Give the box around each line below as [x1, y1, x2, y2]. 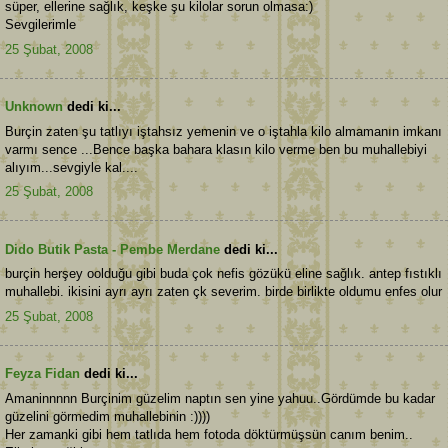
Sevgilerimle [5, 17, 76, 33]
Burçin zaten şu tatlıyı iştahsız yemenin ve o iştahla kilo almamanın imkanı [5, 123, 442, 139]
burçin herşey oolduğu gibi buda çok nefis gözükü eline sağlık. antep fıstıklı [5, 266, 442, 282]
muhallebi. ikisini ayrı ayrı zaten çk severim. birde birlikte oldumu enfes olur [5, 284, 442, 300]
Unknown [5, 99, 63, 115]
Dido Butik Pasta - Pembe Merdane [5, 241, 220, 257]
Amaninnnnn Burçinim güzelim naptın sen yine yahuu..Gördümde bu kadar [5, 390, 435, 406]
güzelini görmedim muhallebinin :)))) [5, 408, 210, 424]
